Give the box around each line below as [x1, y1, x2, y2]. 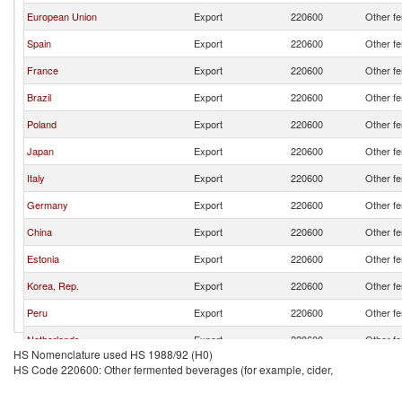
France [27, 63, 58, 77]
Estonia [27, 251, 59, 266]
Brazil [27, 90, 51, 104]
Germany [27, 197, 68, 212]
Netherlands [27, 332, 80, 346]
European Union [27, 9, 97, 23]
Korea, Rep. [27, 278, 79, 293]
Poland [27, 117, 57, 131]
